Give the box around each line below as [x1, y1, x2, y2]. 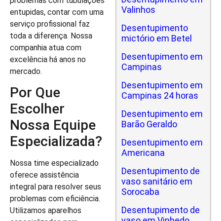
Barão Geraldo [121, 119, 177, 129]
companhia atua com [10, 42, 81, 52]
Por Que [10, 84, 60, 101]
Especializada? [10, 133, 102, 150]
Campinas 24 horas [121, 90, 198, 101]
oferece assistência [10, 170, 79, 180]
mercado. [10, 66, 42, 76]
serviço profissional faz [10, 19, 90, 29]
